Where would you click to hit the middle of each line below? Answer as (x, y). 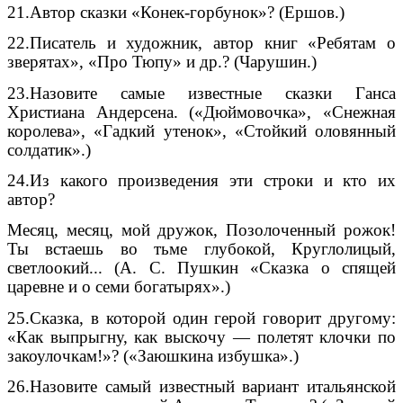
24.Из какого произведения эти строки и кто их (201, 180)
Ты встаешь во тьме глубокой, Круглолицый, (201, 249)
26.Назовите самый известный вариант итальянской (201, 386)
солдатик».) (49, 149)
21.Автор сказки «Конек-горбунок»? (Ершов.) (176, 13)
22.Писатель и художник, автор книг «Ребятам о (201, 43)
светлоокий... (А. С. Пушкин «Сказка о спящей (201, 268)
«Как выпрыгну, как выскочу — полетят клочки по (201, 336)
